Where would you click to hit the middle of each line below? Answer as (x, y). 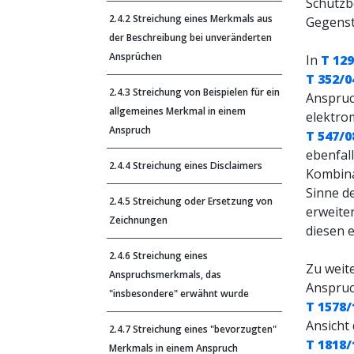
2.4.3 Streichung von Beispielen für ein (194, 92)
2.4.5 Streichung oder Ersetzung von (191, 201)
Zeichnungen (138, 220)
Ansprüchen (136, 56)
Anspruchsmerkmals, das (165, 275)
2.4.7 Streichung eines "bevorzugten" (193, 329)
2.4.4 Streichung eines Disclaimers (186, 166)
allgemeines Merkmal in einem (177, 111)
